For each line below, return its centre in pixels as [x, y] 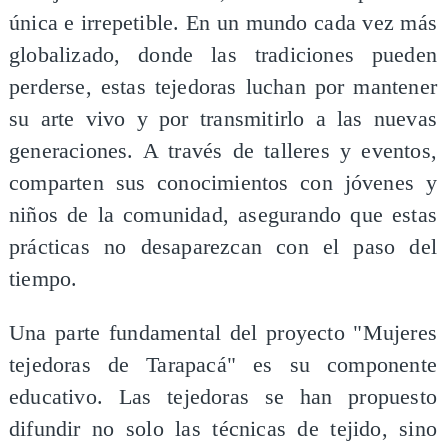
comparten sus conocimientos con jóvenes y [223, 183]
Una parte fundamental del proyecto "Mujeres [223, 332]
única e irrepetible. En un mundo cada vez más [223, 23]
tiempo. [43, 279]
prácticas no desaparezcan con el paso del [223, 247]
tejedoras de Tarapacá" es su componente [223, 364]
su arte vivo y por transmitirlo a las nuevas [223, 119]
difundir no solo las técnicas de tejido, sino [223, 428]
